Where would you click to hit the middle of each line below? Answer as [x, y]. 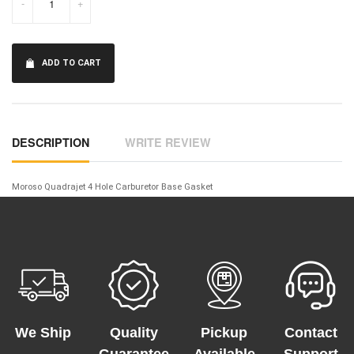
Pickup [224, 333]
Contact [311, 333]
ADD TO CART [71, 63]
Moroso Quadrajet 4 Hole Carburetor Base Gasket [112, 187]
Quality [134, 333]
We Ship [43, 333]
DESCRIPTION [51, 142]
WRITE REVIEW [168, 142]
